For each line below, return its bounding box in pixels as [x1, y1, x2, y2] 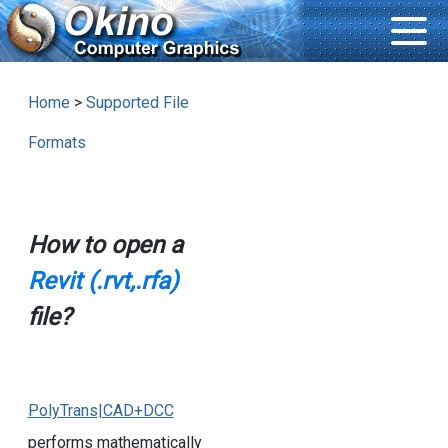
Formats [27, 133, 86, 153]
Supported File [85, 93, 189, 113]
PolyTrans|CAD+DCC [27, 401, 174, 421]
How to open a [27, 231, 183, 260]
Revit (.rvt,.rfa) [27, 267, 178, 296]
